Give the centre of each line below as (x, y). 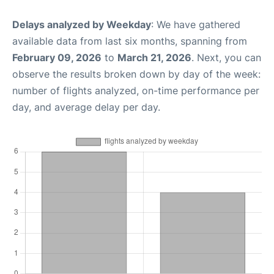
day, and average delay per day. (86, 107)
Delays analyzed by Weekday (82, 24)
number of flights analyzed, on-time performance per (136, 90)
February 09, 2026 (57, 57)
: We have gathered (196, 24)
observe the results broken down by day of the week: (136, 74)
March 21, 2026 (154, 57)
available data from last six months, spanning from (130, 41)
